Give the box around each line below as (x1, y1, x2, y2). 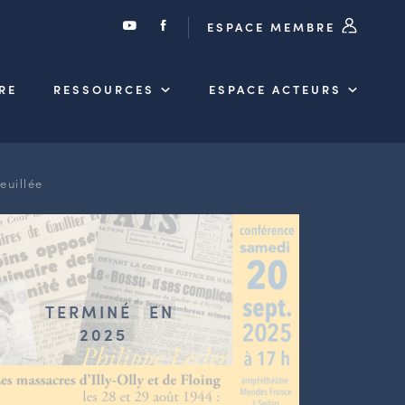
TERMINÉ (45, 300, 132, 323)
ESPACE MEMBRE (207, 18, 341, 35)
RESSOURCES (53, 80, 155, 98)
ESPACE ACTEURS (209, 80, 342, 98)
